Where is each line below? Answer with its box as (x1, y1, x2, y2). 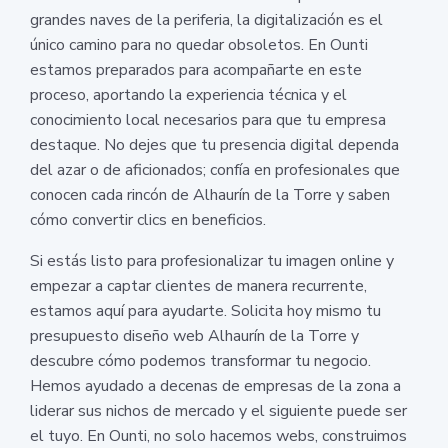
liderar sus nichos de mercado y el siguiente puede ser (30, 399, 407, 422)
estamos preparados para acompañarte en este (30, 58, 362, 81)
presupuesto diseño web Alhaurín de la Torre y (30, 324, 359, 347)
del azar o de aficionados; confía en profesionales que (30, 158, 400, 181)
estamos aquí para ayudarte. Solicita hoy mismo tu (30, 299, 381, 322)
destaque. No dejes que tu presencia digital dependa (30, 133, 399, 156)
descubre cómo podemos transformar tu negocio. (30, 349, 371, 372)
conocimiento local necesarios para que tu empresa (30, 108, 386, 131)
